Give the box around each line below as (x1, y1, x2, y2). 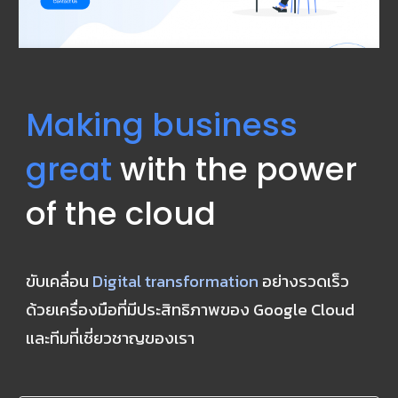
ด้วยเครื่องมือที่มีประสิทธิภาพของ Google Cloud (26, 297, 355, 322)
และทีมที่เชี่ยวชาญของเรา (26, 325, 195, 351)
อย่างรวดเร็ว (259, 268, 350, 294)
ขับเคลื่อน (26, 268, 93, 294)
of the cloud (26, 190, 217, 236)
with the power (112, 146, 358, 192)
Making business (26, 101, 298, 147)
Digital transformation (92, 268, 259, 294)
